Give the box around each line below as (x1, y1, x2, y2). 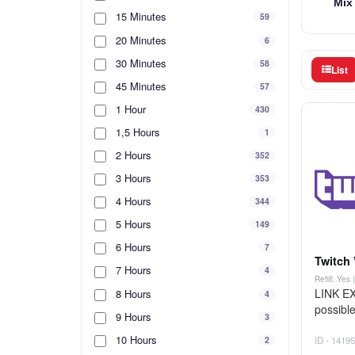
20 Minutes (113, 32, 166, 48)
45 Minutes (113, 78, 166, 94)
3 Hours (113, 170, 151, 186)
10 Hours (113, 331, 157, 347)
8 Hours (113, 285, 151, 301)
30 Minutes (113, 55, 166, 71)
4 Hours (113, 193, 151, 209)
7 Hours (113, 262, 151, 278)
